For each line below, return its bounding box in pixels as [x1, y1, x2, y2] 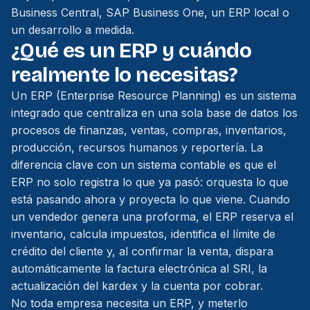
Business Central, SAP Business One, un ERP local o [11, 6, 289, 19]
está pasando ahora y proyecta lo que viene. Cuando [11, 192, 290, 206]
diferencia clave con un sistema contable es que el [11, 158, 276, 172]
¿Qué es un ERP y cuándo [11, 38, 252, 63]
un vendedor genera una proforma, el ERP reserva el [11, 210, 293, 224]
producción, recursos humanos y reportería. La [11, 140, 263, 154]
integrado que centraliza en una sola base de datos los [11, 106, 298, 120]
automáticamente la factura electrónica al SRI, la [11, 262, 267, 275]
